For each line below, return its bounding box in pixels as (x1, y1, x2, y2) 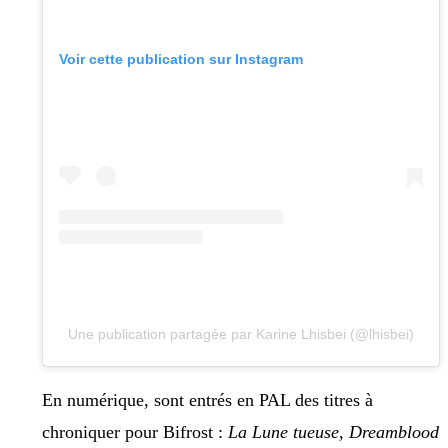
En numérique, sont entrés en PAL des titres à (42, 390, 373, 411)
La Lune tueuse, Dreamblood (228, 422, 439, 443)
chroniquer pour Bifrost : (42, 422, 228, 443)
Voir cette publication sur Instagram (59, 50, 303, 67)
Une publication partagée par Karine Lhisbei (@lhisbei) (68, 326, 414, 343)
